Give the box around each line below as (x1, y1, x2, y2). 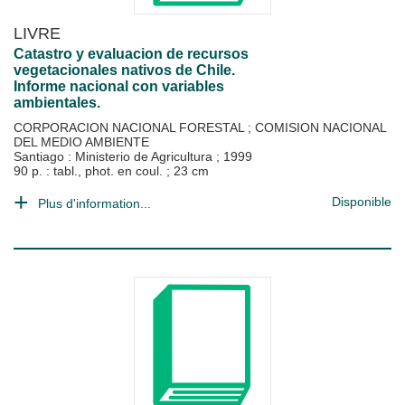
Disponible (332, 194, 391, 209)
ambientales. (14, 95, 100, 110)
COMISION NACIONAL (255, 120, 386, 135)
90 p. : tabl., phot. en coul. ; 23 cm (14, 164, 209, 178)
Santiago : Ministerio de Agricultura (14, 149, 216, 164)
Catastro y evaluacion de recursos (14, 46, 249, 61)
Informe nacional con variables (14, 79, 224, 94)
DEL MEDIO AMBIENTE (14, 135, 149, 149)
